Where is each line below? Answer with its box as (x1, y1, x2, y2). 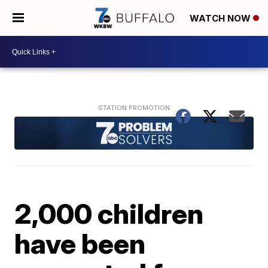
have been (14, 226, 146, 260)
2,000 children (14, 196, 204, 230)
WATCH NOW (190, 13, 253, 25)
